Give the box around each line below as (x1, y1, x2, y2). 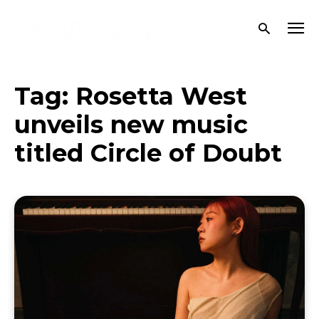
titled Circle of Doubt (14, 138, 282, 168)
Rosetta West (75, 81, 247, 111)
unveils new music (14, 110, 248, 140)
